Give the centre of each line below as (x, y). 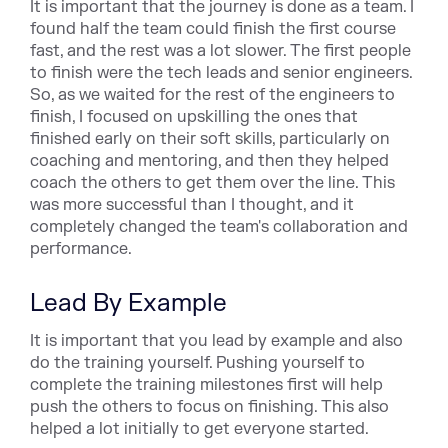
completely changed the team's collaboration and (219, 227)
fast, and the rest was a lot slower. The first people (220, 51)
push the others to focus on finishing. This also (209, 407)
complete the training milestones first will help (206, 385)
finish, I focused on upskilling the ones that (194, 117)
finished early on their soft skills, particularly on (210, 139)
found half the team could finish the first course (213, 29)
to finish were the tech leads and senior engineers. (221, 73)
